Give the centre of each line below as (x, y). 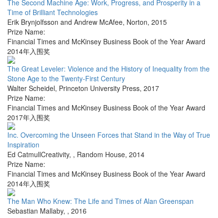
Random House (101, 154)
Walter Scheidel (31, 88)
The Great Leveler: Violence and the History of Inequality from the (109, 69)
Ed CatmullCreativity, (40, 154)
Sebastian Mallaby (35, 211)
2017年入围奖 (29, 118)
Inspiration (23, 145)
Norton (137, 22)
